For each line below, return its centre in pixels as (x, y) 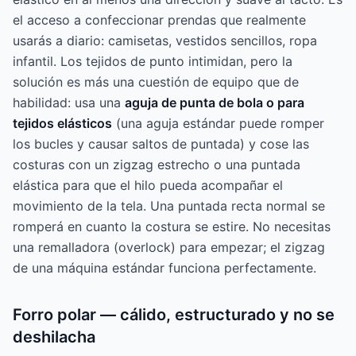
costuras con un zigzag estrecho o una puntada (157, 165)
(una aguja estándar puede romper (218, 124)
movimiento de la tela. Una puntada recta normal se (169, 206)
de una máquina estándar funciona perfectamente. (164, 268)
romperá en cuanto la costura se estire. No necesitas (172, 227)
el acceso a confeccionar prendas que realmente (159, 20)
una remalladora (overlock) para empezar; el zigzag (169, 248)
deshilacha (54, 337)
